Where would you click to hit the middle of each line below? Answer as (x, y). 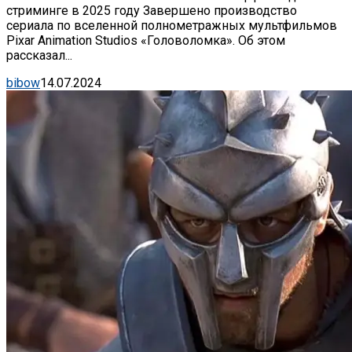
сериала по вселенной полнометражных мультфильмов (172, 26)
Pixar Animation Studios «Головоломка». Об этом (146, 41)
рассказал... (39, 56)
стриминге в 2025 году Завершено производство (152, 11)
